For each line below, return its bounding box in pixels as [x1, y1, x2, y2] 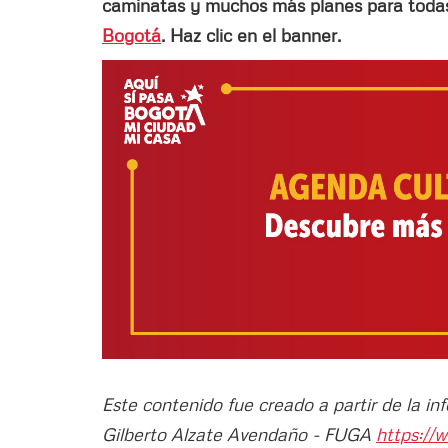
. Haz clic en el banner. [161, 23, 341, 46]
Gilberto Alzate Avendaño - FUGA [102, 422, 376, 445]
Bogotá [102, 23, 161, 46]
